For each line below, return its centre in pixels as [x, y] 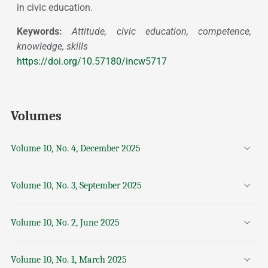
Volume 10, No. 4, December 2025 [75, 149]
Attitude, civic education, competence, [157, 32]
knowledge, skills [52, 47]
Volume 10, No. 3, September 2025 [76, 186]
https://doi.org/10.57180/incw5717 [92, 62]
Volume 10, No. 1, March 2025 [68, 260]
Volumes [36, 116]
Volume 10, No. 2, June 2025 [65, 223]
